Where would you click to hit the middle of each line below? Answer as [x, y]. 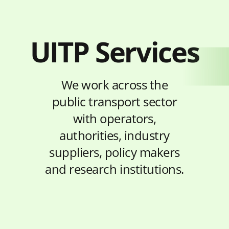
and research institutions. [114, 169]
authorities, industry [114, 136]
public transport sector [114, 102]
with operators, [114, 119]
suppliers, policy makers [114, 153]
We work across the [114, 85]
